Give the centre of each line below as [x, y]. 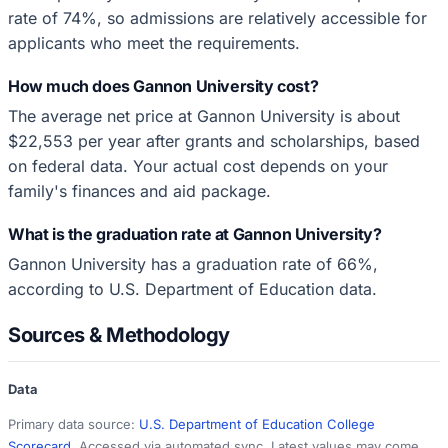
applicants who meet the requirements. [154, 42]
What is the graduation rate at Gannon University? [195, 233]
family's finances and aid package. [139, 190]
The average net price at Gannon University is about [204, 115]
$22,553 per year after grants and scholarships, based [214, 140]
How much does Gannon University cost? [163, 85]
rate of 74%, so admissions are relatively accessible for [217, 17]
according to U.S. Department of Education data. [192, 288]
